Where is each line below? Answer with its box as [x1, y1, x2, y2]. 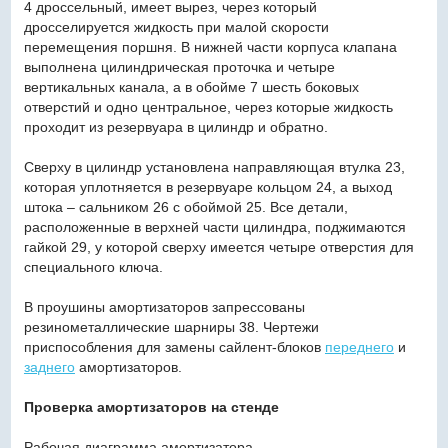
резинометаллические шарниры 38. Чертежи [23, 318, 319, 335]
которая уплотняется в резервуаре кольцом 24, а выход [23, 178, 392, 195]
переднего [324, 338, 394, 355]
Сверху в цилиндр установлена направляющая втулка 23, [23, 158, 405, 175]
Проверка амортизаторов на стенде [23, 398, 279, 415]
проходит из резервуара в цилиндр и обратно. [23, 118, 328, 135]
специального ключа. [23, 258, 163, 275]
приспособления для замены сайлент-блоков [23, 338, 325, 355]
